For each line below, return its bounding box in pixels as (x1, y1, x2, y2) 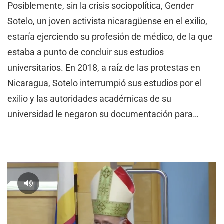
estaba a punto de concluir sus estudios (7, 47, 164, 58)
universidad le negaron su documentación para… (7, 109, 199, 120)
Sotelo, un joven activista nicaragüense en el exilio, (7, 16, 207, 27)
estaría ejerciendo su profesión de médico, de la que (7, 31, 213, 42)
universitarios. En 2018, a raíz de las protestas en (7, 62, 200, 73)
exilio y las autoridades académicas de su (7, 93, 171, 104)
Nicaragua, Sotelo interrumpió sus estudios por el (7, 78, 202, 89)
